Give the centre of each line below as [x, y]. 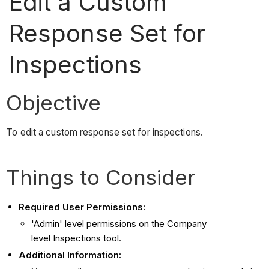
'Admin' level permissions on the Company [119, 224]
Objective [54, 102]
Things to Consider [101, 177]
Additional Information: [70, 255]
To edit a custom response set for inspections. [104, 133]
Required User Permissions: [82, 207]
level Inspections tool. [77, 238]
